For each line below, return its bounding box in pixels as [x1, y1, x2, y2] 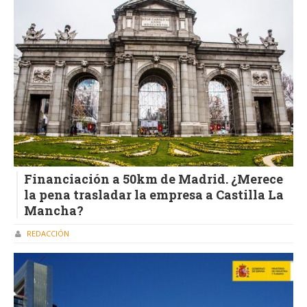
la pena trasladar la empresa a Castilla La [24, 186, 284, 203]
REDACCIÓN [27, 228, 69, 239]
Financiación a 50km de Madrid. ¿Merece [24, 170, 283, 187]
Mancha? [24, 201, 84, 219]
